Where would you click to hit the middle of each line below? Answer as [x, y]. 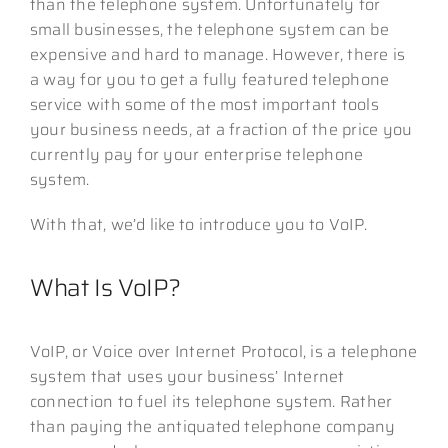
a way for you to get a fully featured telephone [209, 79]
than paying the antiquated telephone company [212, 426]
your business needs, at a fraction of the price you [221, 129]
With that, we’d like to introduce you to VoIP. [198, 224]
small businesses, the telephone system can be [209, 29]
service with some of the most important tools [204, 104]
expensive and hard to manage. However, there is [217, 54]
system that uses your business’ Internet [187, 376]
